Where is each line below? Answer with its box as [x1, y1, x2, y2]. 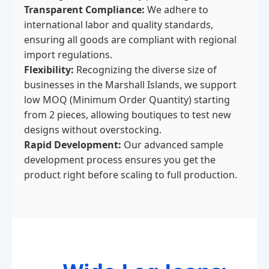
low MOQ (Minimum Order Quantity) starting [24, 93, 230, 106]
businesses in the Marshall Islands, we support [24, 78, 237, 91]
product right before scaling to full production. [24, 168, 237, 181]
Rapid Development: [24, 138, 121, 151]
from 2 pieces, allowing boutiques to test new [24, 108, 231, 121]
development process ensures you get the [24, 153, 216, 166]
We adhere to [145, 3, 208, 16]
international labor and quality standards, [24, 18, 213, 31]
